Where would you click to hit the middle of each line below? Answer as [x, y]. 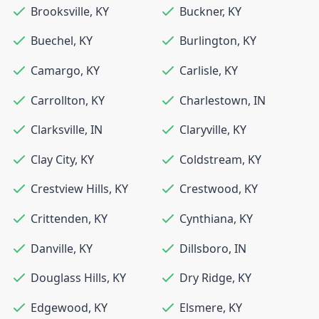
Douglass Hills [69, 278]
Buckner [201, 11]
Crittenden [59, 218]
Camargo [56, 70]
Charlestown [214, 100]
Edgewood [59, 307]
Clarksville [58, 130]
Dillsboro [204, 248]
